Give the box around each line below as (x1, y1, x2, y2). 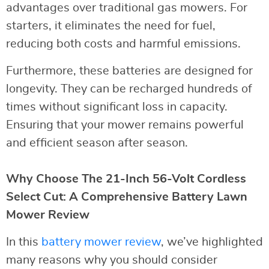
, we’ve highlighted (161, 235, 263, 248)
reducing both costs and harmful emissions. (6, 37, 241, 50)
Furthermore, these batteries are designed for (6, 64, 253, 77)
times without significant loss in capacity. (6, 100, 228, 113)
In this (6, 235, 41, 248)
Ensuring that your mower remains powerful (6, 118, 244, 131)
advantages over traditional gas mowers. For (6, 1, 247, 14)
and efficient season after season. (6, 136, 188, 149)
